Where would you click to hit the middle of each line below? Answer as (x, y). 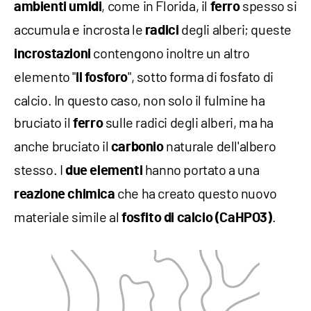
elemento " (45, 77)
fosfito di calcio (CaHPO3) (197, 218)
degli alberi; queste (235, 30)
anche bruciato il (62, 146)
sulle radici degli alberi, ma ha (188, 123)
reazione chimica (65, 195)
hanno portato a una (201, 170)
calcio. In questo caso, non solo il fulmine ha (140, 100)
